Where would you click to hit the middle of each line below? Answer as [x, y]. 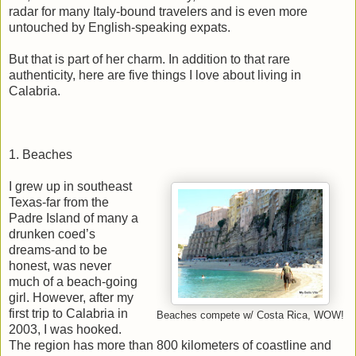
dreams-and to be [58, 250]
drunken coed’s [52, 234]
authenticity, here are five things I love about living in [155, 75]
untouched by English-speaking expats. [120, 27]
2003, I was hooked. [65, 329]
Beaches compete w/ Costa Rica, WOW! [250, 315]
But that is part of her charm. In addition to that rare [149, 59]
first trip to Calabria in [68, 313]
